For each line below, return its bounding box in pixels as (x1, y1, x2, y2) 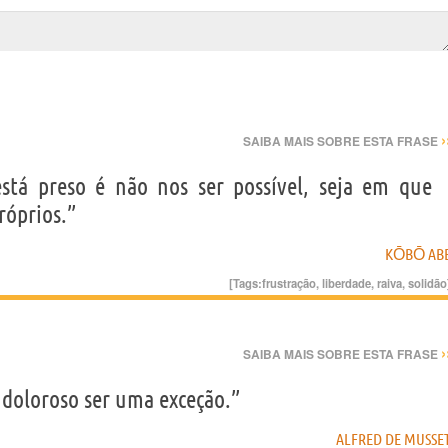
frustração (262, 274, 316, 291)
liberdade (322, 274, 371, 291)
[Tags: (229, 274, 262, 291)
